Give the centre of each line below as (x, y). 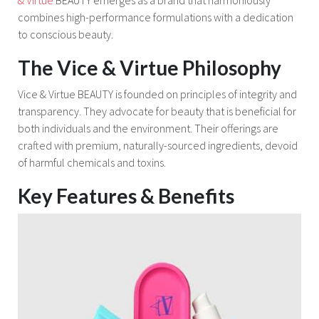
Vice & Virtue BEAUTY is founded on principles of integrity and (157, 94)
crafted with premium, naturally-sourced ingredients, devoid (158, 145)
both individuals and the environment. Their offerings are (148, 128)
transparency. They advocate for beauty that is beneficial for (157, 111)
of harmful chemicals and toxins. (92, 162)
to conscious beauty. (66, 34)
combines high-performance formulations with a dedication (156, 17)
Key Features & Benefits (126, 196)
